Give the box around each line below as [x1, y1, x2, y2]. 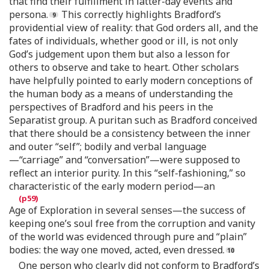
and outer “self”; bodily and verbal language [9, 140, 207, 153]
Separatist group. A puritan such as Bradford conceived [9, 113, 257, 127]
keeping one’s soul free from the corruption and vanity [9, 217, 255, 230]
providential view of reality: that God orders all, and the [9, 21, 258, 34]
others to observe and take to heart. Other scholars [9, 61, 239, 74]
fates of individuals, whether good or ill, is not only [9, 34, 238, 47]
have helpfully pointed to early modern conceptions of [9, 74, 253, 87]
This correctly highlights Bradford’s [59, 8, 221, 21]
